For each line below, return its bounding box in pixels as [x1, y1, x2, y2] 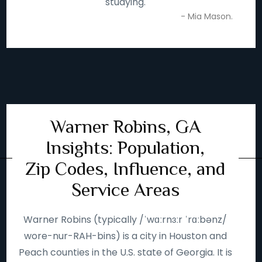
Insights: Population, [46, 137, 205, 158]
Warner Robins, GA [50, 116, 201, 137]
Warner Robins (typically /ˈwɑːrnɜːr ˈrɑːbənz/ [23, 213, 227, 226]
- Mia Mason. [180, 11, 233, 22]
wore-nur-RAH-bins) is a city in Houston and [23, 229, 227, 243]
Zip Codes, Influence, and [25, 158, 226, 179]
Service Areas [71, 179, 180, 200]
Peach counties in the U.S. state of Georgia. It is [18, 246, 232, 259]
